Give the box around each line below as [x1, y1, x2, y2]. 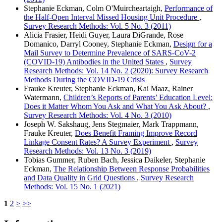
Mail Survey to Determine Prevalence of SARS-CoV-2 [24, 48, 196, 57]
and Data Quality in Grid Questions [24, 173, 137, 182]
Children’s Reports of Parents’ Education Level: [63, 93, 213, 102]
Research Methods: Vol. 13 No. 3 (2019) [24, 146, 151, 155]
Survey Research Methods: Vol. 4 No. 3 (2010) [24, 111, 171, 119]
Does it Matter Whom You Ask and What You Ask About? [24, 102, 208, 111]
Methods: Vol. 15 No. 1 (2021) [24, 182, 120, 191]
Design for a [173, 39, 212, 48]
